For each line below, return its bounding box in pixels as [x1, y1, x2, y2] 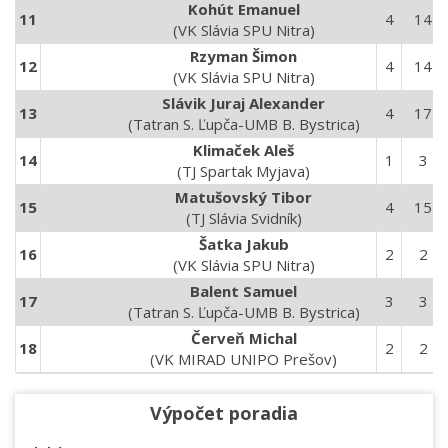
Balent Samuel [190, 281, 297, 301]
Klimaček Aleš [193, 140, 294, 160]
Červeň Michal [190, 328, 297, 348]
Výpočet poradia [150, 401, 298, 425]
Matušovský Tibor [175, 187, 312, 207]
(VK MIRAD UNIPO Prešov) [150, 349, 337, 369]
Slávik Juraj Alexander [162, 93, 325, 113]
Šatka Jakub [198, 234, 289, 254]
